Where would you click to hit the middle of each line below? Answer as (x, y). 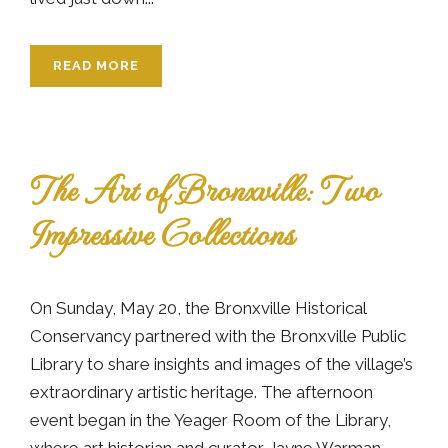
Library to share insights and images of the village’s (221, 363)
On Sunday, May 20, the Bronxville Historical (198, 307)
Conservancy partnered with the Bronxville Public (218, 335)
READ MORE (96, 65)
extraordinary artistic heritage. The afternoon (201, 391)
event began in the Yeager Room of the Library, (210, 419)
